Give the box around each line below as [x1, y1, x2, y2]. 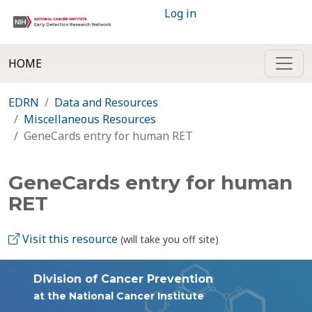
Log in [164, 6, 196, 21]
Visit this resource [19, 231, 118, 247]
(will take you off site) [120, 233, 219, 246]
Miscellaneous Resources [24, 111, 156, 127]
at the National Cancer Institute [33, 290, 204, 302]
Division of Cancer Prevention [33, 272, 213, 286]
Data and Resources [54, 95, 158, 110]
